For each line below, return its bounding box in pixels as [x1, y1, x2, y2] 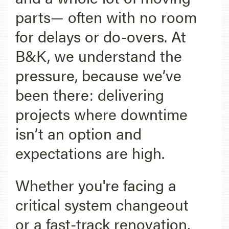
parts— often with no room [15, 6, 197, 28]
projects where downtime [15, 103, 188, 125]
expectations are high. [15, 142, 165, 164]
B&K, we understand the [15, 44, 182, 66]
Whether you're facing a [15, 174, 176, 196]
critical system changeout [15, 193, 189, 215]
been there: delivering [15, 83, 164, 105]
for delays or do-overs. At [15, 25, 186, 47]
